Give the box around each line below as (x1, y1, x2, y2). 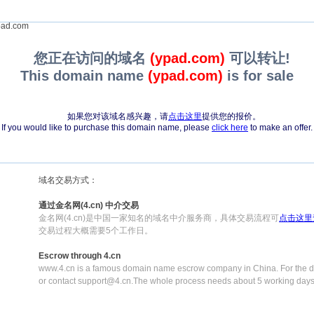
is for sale (223, 68, 294, 83)
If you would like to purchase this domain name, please (1, 123, 212, 132)
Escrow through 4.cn (39, 251, 121, 261)
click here (212, 123, 248, 132)
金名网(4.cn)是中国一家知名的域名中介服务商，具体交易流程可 (39, 213, 279, 223)
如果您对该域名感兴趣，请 (67, 111, 168, 121)
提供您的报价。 (202, 111, 261, 121)
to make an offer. (248, 123, 313, 132)
